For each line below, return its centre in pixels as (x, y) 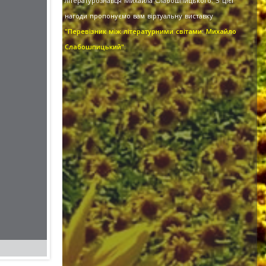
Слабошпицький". (95, 47)
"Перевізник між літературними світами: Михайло (150, 31)
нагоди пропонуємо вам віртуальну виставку (139, 16)
